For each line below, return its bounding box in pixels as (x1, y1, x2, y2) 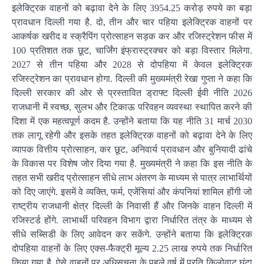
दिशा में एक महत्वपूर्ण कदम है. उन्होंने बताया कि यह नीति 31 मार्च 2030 (12, 116, 252, 126)
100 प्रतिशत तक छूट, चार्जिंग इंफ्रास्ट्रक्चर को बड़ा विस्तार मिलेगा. (12, 45, 252, 55)
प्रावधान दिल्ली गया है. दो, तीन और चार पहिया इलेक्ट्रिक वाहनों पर (12, 17, 252, 27)
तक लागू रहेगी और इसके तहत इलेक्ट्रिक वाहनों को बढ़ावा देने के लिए (12, 130, 252, 140)
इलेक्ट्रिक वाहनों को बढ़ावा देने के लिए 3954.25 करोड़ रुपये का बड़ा (12, 3, 252, 13)
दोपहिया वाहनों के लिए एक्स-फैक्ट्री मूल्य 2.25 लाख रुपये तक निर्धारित (12, 243, 252, 253)
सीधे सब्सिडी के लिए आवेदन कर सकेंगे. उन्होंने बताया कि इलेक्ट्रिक (12, 229, 252, 239)
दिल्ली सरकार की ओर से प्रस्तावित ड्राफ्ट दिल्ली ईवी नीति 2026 (12, 88, 252, 98)
